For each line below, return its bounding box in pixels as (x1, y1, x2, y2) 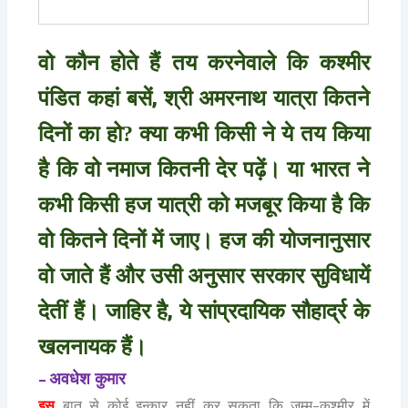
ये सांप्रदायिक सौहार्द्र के (178, 299, 370, 323)
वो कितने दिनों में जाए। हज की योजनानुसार (38, 228, 370, 252)
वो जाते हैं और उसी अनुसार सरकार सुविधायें (38, 263, 370, 288)
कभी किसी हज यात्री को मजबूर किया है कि (38, 192, 370, 217)
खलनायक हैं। (38, 334, 148, 359)
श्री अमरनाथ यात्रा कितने (163, 86, 370, 110)
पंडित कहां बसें (38, 86, 152, 110)
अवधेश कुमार (49, 369, 127, 388)
